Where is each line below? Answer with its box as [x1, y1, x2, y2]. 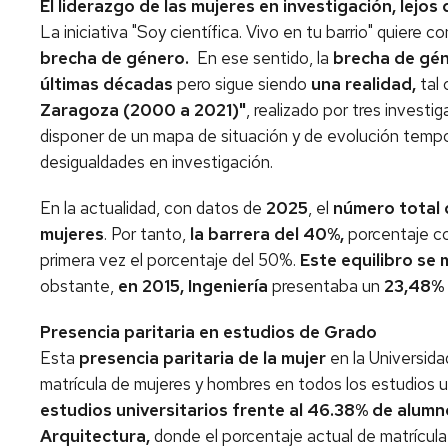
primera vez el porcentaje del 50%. [40, 249, 300, 271]
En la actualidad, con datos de [40, 197, 266, 219]
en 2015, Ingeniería [118, 275, 268, 297]
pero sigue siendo [177, 73, 311, 95]
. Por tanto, [104, 223, 190, 245]
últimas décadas [40, 73, 177, 95]
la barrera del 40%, [190, 223, 344, 245]
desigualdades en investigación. [40, 151, 277, 173]
